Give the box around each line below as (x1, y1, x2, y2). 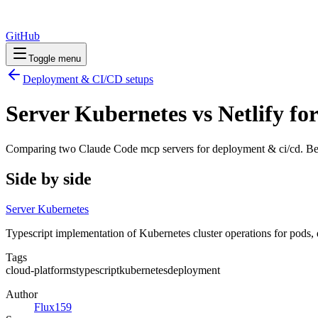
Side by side (6, 169, 92, 188)
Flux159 (34, 300, 72, 313)
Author (6, 287, 38, 300)
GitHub (6, 30, 40, 42)
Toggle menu (28, 53, 81, 64)
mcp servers (141, 142, 194, 155)
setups (123, 73, 153, 85)
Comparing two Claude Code (6, 142, 141, 155)
